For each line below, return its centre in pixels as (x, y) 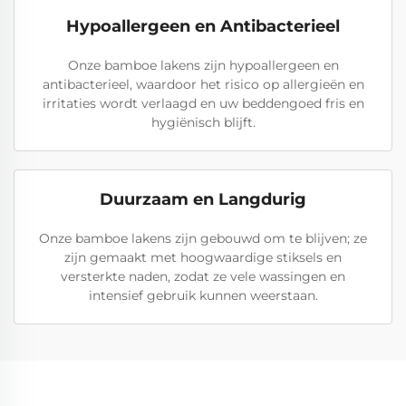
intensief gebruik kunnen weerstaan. (203, 295)
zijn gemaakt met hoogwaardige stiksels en (203, 257)
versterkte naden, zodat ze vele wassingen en (203, 276)
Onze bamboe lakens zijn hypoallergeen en (203, 65)
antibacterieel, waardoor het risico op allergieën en (203, 84)
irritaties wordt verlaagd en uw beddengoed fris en (203, 103)
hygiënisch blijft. (203, 122)
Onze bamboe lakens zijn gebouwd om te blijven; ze (203, 238)
